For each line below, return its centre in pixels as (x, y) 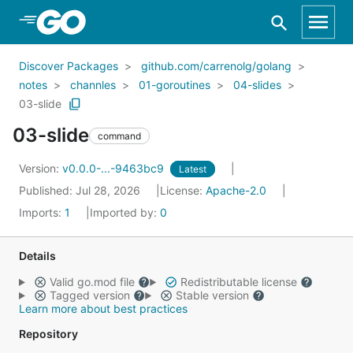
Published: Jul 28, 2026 (81, 190)
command (119, 136)
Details (37, 256)
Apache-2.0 (236, 190)
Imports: (42, 212)
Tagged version (89, 295)
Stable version (212, 295)
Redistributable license (238, 282)
